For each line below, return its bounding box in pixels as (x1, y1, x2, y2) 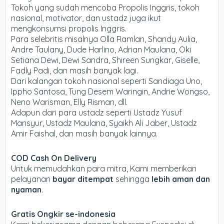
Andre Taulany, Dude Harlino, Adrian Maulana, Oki (11, 44, 191, 55)
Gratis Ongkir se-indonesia (11, 209, 116, 219)
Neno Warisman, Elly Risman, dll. (11, 97, 128, 107)
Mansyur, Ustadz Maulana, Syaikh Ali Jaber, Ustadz (11, 118, 197, 128)
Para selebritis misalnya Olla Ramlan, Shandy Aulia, (11, 34, 197, 44)
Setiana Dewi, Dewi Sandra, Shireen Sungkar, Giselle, (11, 55, 200, 65)
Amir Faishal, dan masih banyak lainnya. (11, 128, 158, 139)
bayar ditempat (52, 174, 114, 184)
